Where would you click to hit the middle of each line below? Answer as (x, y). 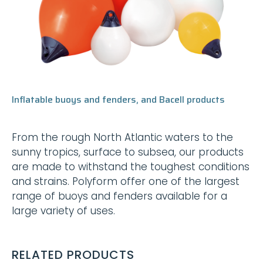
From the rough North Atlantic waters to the (122, 138)
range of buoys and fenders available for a (119, 196)
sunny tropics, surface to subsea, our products (128, 152)
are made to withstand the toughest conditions (131, 167)
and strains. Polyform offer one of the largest (126, 182)
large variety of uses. (63, 211)
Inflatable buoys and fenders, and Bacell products (118, 100)
